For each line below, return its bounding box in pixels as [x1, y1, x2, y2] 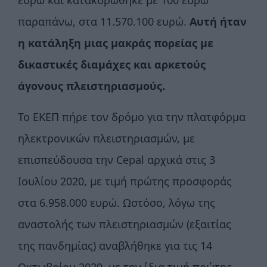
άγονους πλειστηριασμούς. [18, 79, 165, 94]
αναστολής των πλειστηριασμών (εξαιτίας [18, 217, 231, 232]
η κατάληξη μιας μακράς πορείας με [18, 36, 213, 51]
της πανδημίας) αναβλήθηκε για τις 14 [18, 238, 212, 253]
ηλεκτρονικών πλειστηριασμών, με [18, 131, 195, 146]
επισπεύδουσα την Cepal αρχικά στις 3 [18, 153, 215, 167]
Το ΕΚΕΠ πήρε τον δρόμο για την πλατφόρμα [18, 110, 246, 125]
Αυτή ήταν [190, 14, 247, 29]
